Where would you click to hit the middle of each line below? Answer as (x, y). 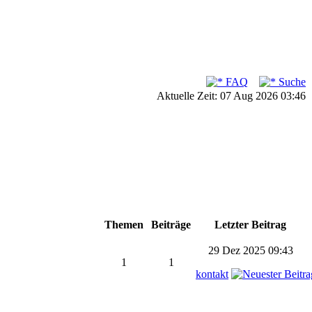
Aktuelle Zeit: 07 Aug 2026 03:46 (231, 96)
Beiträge (171, 225)
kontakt (212, 274)
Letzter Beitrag (250, 225)
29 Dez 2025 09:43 (250, 250)
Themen (124, 225)
